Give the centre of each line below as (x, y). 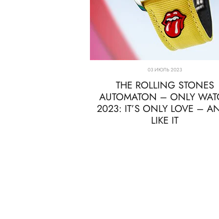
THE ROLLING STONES (165, 85)
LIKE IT (165, 120)
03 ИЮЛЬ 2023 (165, 69)
